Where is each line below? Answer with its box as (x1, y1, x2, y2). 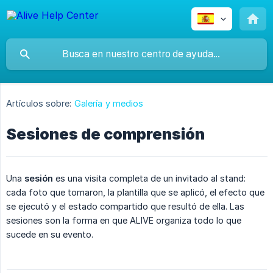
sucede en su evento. (6, 229, 93, 240)
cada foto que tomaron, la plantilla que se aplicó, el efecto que (6, 187, 264, 198)
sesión (24, 173, 53, 184)
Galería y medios (74, 98, 144, 109)
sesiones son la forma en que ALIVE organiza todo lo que (6, 215, 241, 226)
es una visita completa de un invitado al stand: (53, 173, 246, 184)
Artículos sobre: (6, 98, 72, 109)
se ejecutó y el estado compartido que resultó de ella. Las (6, 201, 244, 212)
